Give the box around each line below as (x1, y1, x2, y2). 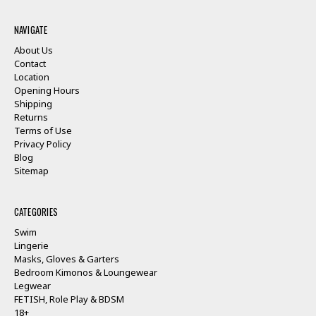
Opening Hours (13, 83, 80, 97)
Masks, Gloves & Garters (13, 252, 119, 265)
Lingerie (13, 238, 49, 252)
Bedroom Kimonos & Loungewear (13, 265, 157, 279)
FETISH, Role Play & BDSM (13, 292, 124, 305)
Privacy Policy (13, 137, 71, 150)
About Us (13, 43, 53, 56)
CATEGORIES (13, 204, 58, 219)
